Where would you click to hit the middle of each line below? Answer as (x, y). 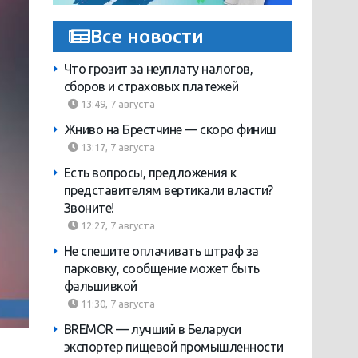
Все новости (147, 36)
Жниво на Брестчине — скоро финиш (170, 130)
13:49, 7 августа (116, 104)
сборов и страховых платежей (151, 87)
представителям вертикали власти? (168, 191)
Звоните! (89, 208)
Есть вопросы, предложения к (150, 173)
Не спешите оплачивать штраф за (161, 251)
